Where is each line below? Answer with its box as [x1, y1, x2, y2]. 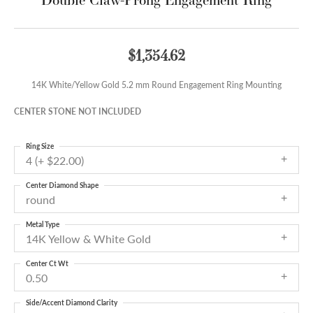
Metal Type [26, 219, 59, 230]
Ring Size [26, 141, 54, 152]
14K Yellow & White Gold [26, 231, 151, 247]
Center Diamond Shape [26, 180, 99, 191]
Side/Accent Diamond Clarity [26, 298, 117, 308]
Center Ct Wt [26, 259, 68, 269]
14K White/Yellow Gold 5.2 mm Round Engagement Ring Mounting [31, 79, 282, 91]
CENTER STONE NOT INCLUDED [14, 105, 141, 117]
